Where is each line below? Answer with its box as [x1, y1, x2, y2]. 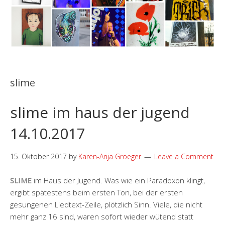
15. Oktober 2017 [10, 152, 67, 161]
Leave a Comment [154, 152, 213, 161]
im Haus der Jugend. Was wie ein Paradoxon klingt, [32, 175, 205, 185]
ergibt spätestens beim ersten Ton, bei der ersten [10, 187, 183, 197]
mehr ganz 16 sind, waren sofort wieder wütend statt [10, 211, 193, 221]
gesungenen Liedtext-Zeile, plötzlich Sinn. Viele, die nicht [10, 199, 202, 209]
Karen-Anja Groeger [78, 152, 141, 161]
